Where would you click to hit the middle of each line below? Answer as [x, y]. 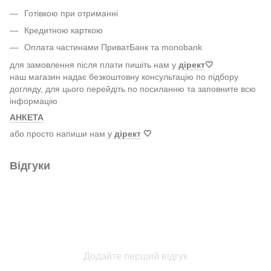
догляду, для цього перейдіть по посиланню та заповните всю [133, 89]
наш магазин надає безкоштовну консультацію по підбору [124, 77]
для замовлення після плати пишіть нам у [93, 64]
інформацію [34, 101]
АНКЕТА [27, 117]
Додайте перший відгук [135, 256]
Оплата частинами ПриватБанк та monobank [113, 47]
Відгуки [30, 165]
